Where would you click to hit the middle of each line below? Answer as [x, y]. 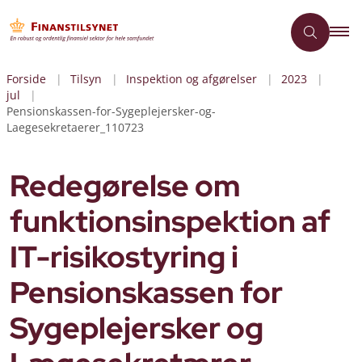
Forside [26, 79]
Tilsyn [86, 79]
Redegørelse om [125, 186]
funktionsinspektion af [170, 221]
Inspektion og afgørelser [192, 79]
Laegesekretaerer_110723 [75, 127]
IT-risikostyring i [124, 257]
